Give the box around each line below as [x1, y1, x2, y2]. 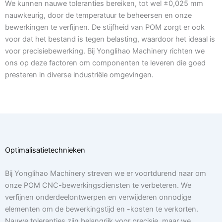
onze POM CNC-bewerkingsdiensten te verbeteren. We [5, 180, 191, 190]
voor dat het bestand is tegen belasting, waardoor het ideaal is [5, 35, 215, 44]
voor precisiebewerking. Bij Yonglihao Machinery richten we [5, 47, 205, 56]
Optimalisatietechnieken [5, 145, 85, 155]
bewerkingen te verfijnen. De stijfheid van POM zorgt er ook [5, 23, 205, 32]
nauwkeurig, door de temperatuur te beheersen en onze [5, 11, 192, 20]
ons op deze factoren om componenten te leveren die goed [5, 58, 206, 68]
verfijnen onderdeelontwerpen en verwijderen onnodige [5, 192, 191, 202]
